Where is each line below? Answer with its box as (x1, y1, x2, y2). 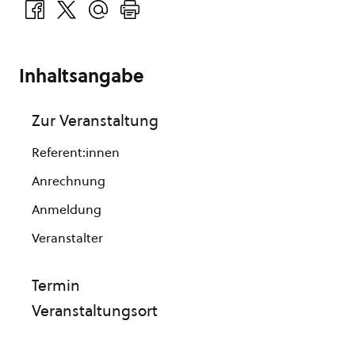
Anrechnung (32, 172, 105, 189)
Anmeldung (32, 200, 101, 218)
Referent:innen (32, 143, 120, 161)
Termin (32, 275, 80, 296)
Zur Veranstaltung (32, 110, 158, 131)
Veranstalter (32, 229, 103, 246)
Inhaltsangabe (19, 63, 144, 89)
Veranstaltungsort (32, 300, 158, 321)
